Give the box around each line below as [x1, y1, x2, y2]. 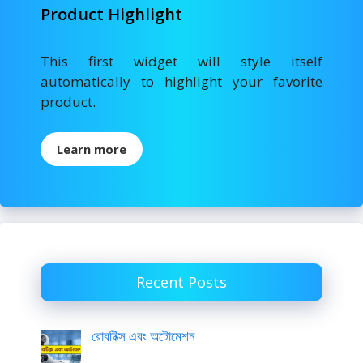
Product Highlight [41, 2, 182, 25]
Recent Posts [136, 272, 227, 293]
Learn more [57, 141, 126, 158]
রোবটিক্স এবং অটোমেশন [91, 327, 195, 346]
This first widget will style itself [41, 51, 322, 70]
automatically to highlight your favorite [41, 71, 322, 91]
